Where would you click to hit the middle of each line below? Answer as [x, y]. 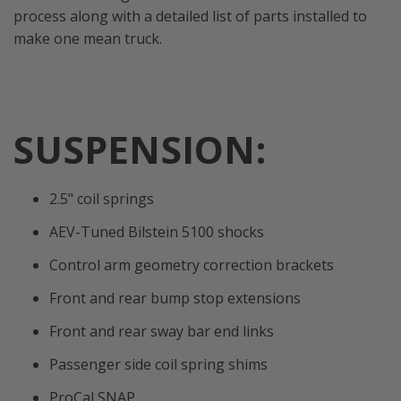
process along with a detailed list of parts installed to [190, 17]
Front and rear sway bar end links [162, 332]
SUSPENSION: [140, 149]
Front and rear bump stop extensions [175, 299]
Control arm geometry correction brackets [192, 265]
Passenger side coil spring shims [158, 365]
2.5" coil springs [102, 199]
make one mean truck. [88, 39]
